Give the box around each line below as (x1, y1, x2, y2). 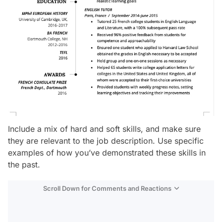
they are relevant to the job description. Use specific (8, 135, 204, 146)
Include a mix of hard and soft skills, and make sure (8, 123, 201, 134)
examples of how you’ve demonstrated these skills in (8, 147, 206, 158)
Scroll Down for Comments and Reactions (43, 184, 171, 192)
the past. (8, 159, 40, 169)
